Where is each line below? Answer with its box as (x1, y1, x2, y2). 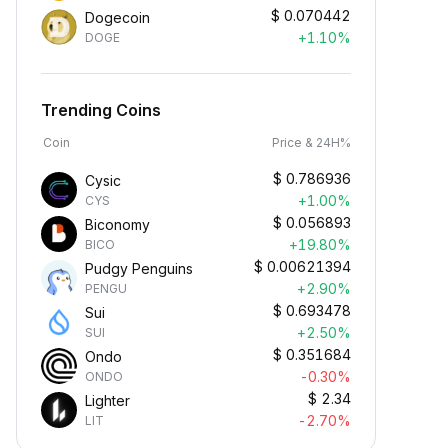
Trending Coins (41, 100, 161, 120)
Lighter (85, 392, 130, 409)
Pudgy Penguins (85, 260, 193, 277)
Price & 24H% (272, 135, 351, 150)
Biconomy (85, 216, 150, 233)
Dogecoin (85, 9, 150, 26)
